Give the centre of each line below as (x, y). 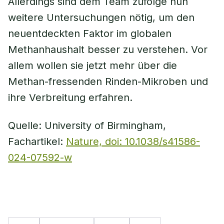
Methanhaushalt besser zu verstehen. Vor (108, 49)
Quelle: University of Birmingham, (87, 125)
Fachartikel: (37, 141)
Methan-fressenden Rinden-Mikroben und (108, 81)
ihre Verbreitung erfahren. (70, 97)
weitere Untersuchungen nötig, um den (101, 17)
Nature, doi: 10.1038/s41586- (133, 141)
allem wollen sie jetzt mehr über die (92, 65)
